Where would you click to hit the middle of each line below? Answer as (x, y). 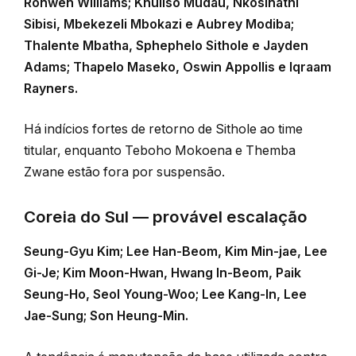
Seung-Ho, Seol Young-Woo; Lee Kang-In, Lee (165, 295)
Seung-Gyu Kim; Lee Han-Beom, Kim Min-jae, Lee (176, 252)
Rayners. (51, 88)
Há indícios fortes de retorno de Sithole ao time (163, 130)
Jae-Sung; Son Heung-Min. (106, 316)
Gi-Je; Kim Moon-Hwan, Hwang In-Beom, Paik (163, 273)
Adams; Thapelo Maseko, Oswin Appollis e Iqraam (178, 67)
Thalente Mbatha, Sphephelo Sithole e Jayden (166, 45)
